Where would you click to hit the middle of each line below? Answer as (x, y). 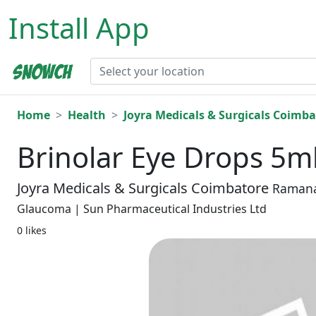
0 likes (32, 231)
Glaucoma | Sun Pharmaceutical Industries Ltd (142, 209)
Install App (79, 28)
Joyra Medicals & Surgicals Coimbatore (145, 188)
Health (87, 115)
